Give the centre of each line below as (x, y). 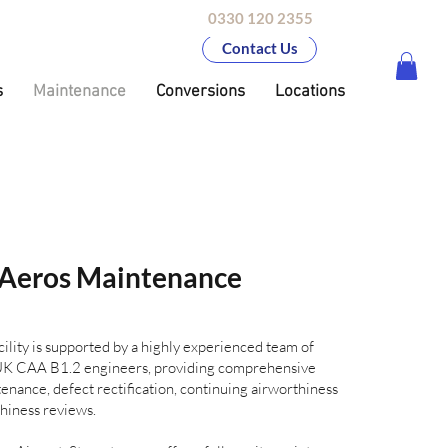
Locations (309, 91)
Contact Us (259, 48)
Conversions (200, 91)
